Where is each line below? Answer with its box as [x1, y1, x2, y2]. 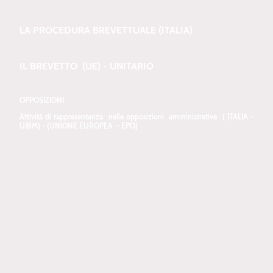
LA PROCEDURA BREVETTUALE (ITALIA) [19, 24, 193, 37]
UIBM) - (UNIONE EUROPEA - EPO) [19, 121, 140, 131]
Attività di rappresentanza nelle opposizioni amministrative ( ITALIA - [19, 112, 253, 122]
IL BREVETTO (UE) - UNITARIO [19, 60, 154, 72]
